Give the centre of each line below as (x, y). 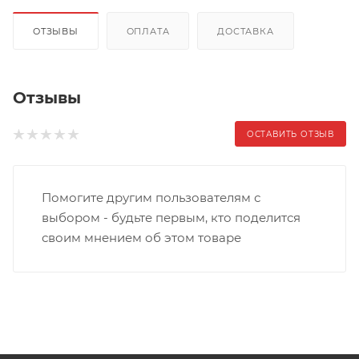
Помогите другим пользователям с (151, 197)
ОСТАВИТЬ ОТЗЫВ (290, 134)
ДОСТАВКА (246, 31)
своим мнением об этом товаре (141, 237)
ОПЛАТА (148, 31)
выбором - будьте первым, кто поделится (171, 217)
